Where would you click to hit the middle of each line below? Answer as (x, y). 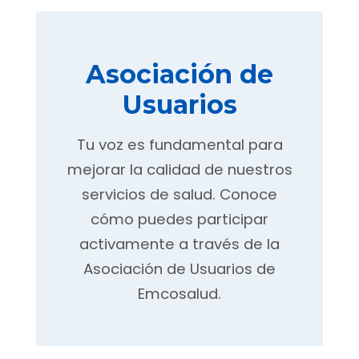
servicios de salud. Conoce (179, 194)
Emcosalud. (179, 294)
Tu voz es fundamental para (179, 145)
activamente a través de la (179, 244)
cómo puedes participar (179, 219)
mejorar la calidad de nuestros (179, 169)
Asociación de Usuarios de (179, 269)
